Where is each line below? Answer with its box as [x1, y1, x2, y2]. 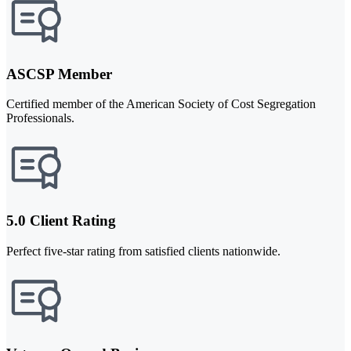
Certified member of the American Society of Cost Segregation [6, 97, 316, 111]
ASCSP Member [6, 65, 112, 82]
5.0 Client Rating [6, 212, 116, 230]
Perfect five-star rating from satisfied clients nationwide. [6, 244, 280, 258]
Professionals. [6, 111, 74, 125]
